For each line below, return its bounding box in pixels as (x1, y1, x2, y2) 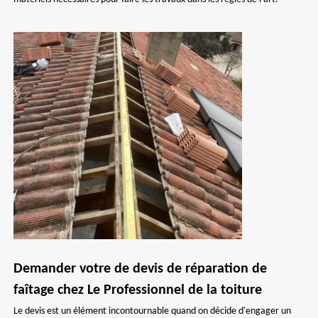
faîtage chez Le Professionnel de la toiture (13, 283, 262, 297)
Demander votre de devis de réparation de (13, 262, 267, 276)
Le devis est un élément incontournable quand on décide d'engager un (13, 306, 291, 317)
